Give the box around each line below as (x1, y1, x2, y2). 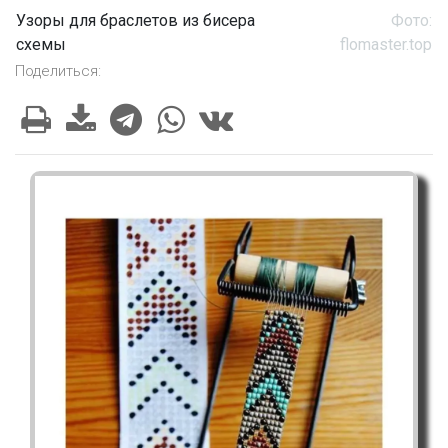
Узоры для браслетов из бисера (16, 11, 255, 31)
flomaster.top (340, 35, 432, 55)
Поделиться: (15, 62, 101, 81)
